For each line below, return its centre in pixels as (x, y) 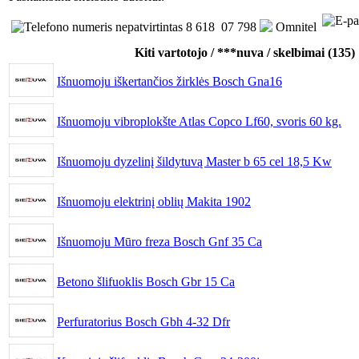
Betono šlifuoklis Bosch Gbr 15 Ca (146, 282)
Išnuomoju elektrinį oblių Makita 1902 (154, 202)
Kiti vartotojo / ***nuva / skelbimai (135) (245, 52)
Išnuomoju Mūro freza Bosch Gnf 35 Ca (159, 242)
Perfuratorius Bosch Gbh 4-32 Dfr (143, 322)
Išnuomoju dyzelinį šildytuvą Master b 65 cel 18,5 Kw (194, 161)
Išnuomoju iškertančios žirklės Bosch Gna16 (169, 81)
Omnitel (296, 27)
